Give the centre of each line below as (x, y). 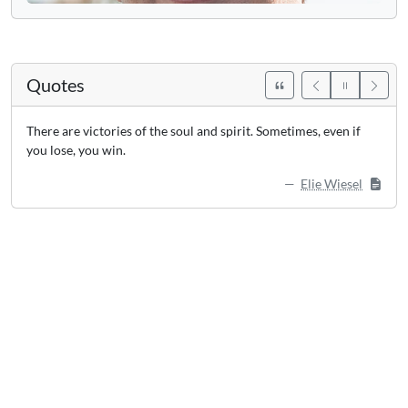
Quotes (56, 85)
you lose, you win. (76, 150)
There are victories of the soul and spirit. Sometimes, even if (194, 131)
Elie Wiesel (331, 184)
